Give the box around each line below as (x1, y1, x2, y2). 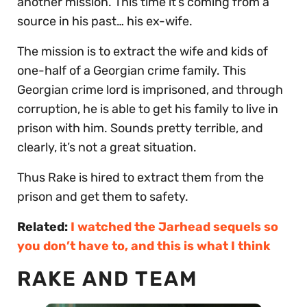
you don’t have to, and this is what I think (17, 238, 271, 254)
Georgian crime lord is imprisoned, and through (17, 82, 283, 98)
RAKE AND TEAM (17, 267, 204, 292)
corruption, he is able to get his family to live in (17, 101, 278, 117)
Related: (17, 219, 71, 235)
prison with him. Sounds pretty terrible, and (17, 121, 263, 136)
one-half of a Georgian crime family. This (17, 63, 246, 79)
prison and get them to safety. (17, 189, 191, 205)
